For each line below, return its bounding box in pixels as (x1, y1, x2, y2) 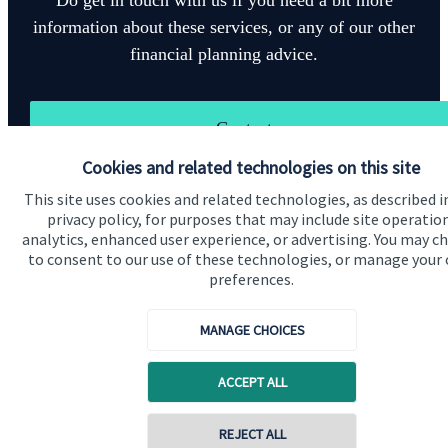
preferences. (208, 269, 294, 289)
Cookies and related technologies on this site (82, 156, 420, 179)
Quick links (29, 273, 84, 286)
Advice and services (29, 416, 142, 432)
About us (29, 344, 81, 360)
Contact (216, 117, 272, 138)
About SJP (29, 380, 90, 396)
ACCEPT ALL (217, 373, 287, 391)
